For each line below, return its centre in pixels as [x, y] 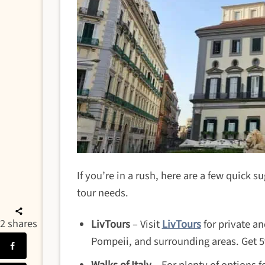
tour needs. [102, 193]
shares [22, 224]
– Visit [146, 224]
